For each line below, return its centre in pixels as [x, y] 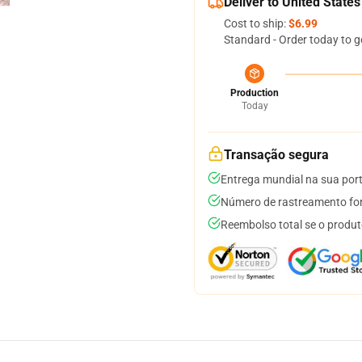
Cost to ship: [256, 23]
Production [255, 93]
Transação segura [276, 155]
